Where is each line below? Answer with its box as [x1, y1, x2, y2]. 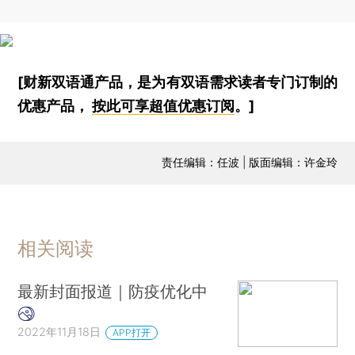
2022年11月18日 [17, 325, 101, 339]
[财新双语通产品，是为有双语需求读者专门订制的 [17, 73, 338, 90]
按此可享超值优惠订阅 [92, 97, 235, 114]
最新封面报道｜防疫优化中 [17, 281, 208, 302]
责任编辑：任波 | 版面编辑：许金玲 [161, 155, 338, 169]
